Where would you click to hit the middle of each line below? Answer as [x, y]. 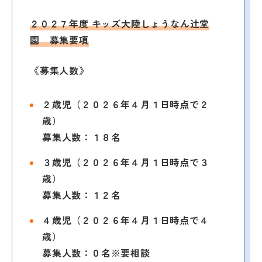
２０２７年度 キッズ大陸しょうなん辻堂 [120, 23]
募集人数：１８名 [82, 137]
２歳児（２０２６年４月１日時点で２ [126, 104]
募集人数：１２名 [82, 194]
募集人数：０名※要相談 [96, 252]
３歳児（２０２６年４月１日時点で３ [126, 162]
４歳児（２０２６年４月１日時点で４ [126, 220]
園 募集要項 [59, 39]
